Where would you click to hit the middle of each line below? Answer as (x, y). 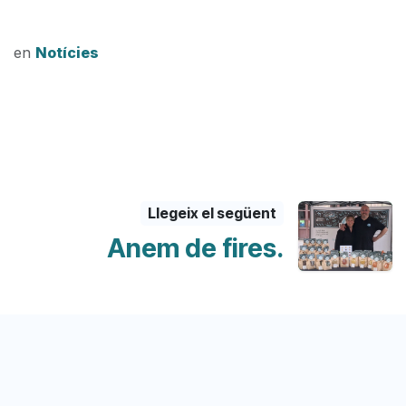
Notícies (67, 52)
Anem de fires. (195, 247)
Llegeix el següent (212, 213)
